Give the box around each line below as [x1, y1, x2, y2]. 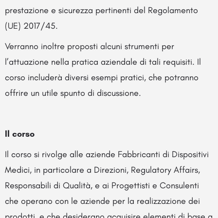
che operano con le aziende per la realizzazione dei [5, 196, 200, 207]
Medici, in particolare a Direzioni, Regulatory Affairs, [5, 164, 200, 176]
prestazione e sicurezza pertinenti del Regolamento [5, 5, 198, 16]
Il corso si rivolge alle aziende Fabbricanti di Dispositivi [5, 149, 209, 160]
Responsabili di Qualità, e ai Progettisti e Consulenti [5, 180, 199, 191]
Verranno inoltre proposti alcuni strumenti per [5, 41, 174, 52]
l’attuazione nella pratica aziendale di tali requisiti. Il [5, 56, 201, 68]
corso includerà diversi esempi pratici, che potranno [5, 72, 199, 83]
